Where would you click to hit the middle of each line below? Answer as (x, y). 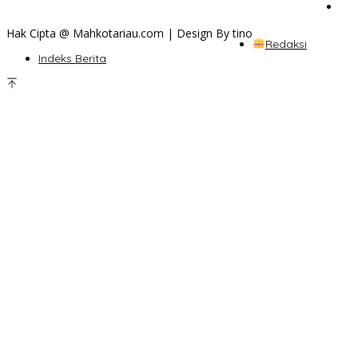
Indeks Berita (72, 58)
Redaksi (286, 44)
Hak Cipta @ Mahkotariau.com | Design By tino (129, 33)
